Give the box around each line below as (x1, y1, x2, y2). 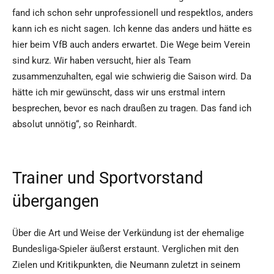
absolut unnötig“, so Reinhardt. (12, 119, 137, 130)
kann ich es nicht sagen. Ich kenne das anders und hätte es (12, 23, 252, 35)
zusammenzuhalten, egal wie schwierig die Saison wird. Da (12, 71, 251, 83)
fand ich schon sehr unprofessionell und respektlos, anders (12, 7, 253, 19)
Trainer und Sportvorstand (12, 168, 203, 188)
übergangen (12, 191, 99, 212)
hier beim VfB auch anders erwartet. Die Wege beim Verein (12, 39, 250, 51)
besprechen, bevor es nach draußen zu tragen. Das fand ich (12, 103, 251, 114)
